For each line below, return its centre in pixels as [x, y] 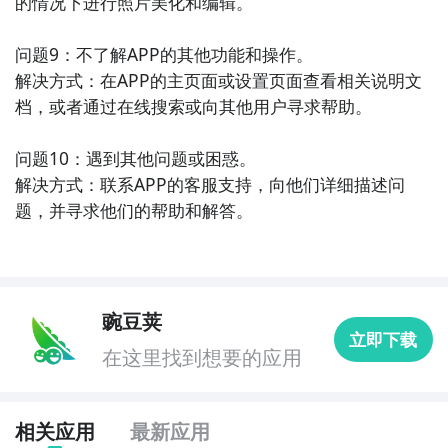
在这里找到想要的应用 [202, 358]
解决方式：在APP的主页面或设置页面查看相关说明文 [218, 79]
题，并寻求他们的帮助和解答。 [133, 209]
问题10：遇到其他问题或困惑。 [135, 157]
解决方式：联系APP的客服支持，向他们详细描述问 [209, 183]
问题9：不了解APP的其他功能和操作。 [163, 53]
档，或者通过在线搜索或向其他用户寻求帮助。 [193, 105]
